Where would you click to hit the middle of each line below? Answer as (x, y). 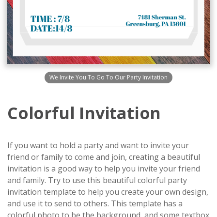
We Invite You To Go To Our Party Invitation (108, 77)
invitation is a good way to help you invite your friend (104, 169)
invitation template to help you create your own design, (108, 192)
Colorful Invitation (84, 113)
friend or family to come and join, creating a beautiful (104, 157)
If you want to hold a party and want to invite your (98, 146)
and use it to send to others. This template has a (95, 204)
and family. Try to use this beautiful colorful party (97, 180)
